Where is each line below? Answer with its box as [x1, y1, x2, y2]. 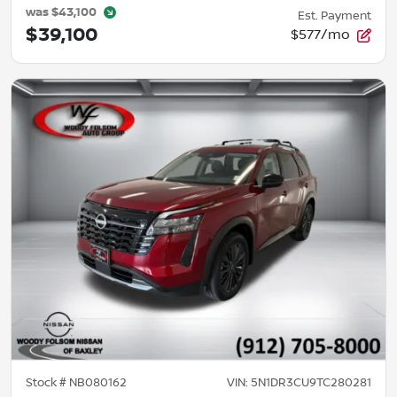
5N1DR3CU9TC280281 [251, 375, 371, 390]
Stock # [26, 375, 69, 390]
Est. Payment [298, 9, 371, 23]
